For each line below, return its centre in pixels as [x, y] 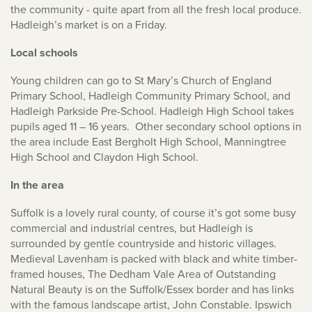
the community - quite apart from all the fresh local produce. [156, 9]
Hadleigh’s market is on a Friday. [89, 25]
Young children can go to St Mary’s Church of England [141, 80]
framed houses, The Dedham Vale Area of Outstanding [143, 274]
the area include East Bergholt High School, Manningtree [148, 142]
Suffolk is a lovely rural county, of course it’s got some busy [153, 213]
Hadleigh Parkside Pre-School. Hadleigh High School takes [152, 111]
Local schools [44, 53]
